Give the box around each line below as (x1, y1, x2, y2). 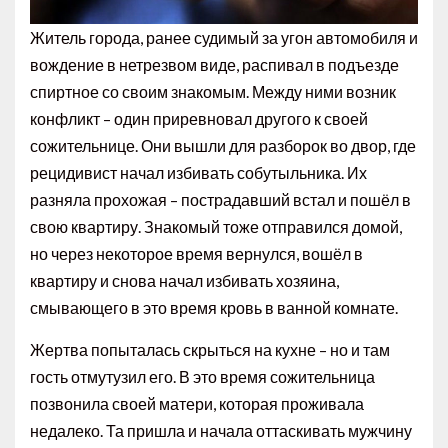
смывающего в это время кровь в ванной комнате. (30, 297, 398, 317)
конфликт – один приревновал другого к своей (30, 108, 368, 128)
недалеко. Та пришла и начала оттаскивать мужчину (30, 420, 412, 440)
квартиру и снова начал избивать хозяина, (30, 270, 339, 290)
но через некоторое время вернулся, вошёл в (30, 243, 363, 263)
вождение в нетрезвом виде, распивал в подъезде (30, 54, 399, 74)
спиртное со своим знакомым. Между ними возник (30, 81, 396, 101)
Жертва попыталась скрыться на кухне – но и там (30, 339, 390, 359)
